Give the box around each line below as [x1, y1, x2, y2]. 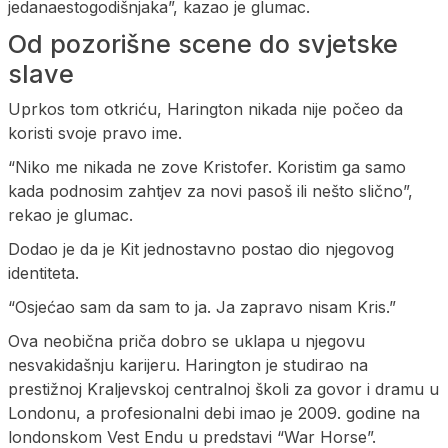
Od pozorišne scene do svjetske [8, 28, 398, 59]
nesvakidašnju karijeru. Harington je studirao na [8, 354, 368, 375]
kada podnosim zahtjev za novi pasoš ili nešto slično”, [8, 180, 413, 201]
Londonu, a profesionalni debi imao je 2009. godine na [8, 402, 420, 423]
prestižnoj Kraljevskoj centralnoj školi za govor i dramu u [8, 378, 439, 399]
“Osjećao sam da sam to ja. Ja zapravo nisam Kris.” [8, 296, 396, 317]
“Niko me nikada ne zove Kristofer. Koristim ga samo [8, 156, 406, 177]
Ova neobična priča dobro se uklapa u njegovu [8, 330, 365, 351]
